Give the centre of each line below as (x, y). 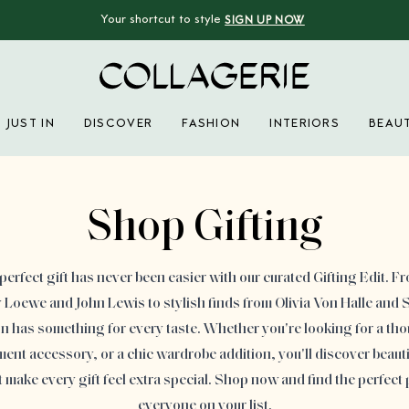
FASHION (211, 124)
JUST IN (30, 124)
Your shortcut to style (161, 20)
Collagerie (131, 100)
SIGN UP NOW (265, 21)
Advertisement (247, 178)
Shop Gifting (204, 229)
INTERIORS (305, 124)
